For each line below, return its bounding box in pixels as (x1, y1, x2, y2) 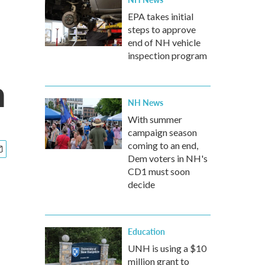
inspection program (128, 50, 207, 61)
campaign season (128, 127, 197, 138)
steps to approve (128, 24, 196, 35)
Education (128, 225, 165, 237)
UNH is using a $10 (128, 243, 206, 254)
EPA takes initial (128, 11, 193, 22)
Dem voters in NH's (128, 153, 208, 164)
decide (128, 179, 155, 190)
